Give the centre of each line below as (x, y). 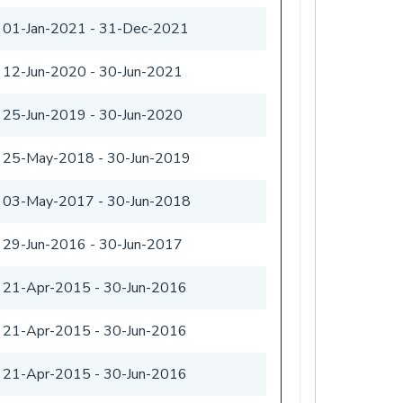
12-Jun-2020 (45, 72)
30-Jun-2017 (141, 244)
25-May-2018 (49, 158)
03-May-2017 (49, 201)
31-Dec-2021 (144, 28)
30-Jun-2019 (149, 158)
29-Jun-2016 (45, 244)
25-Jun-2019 (45, 115)
